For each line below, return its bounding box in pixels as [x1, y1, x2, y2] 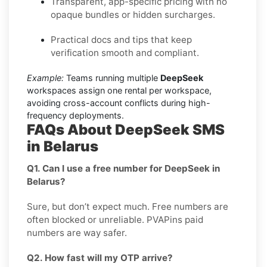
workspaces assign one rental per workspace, [27, 85, 212, 95]
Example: [27, 72, 64, 83]
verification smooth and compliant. [51, 46, 199, 58]
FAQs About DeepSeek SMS [27, 120, 225, 138]
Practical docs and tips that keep [51, 33, 192, 45]
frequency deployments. [27, 110, 124, 120]
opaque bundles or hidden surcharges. [51, 8, 215, 20]
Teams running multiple [64, 72, 160, 83]
